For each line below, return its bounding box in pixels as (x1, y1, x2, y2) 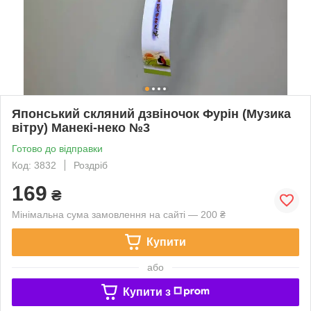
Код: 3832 (12, 159, 56, 171)
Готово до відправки (12, 142, 103, 154)
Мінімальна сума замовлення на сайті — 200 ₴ (12, 208, 226, 220)
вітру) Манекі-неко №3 (12, 120, 150, 135)
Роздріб (74, 159, 108, 171)
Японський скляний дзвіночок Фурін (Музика (12, 106, 291, 121)
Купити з (122, 285, 171, 298)
